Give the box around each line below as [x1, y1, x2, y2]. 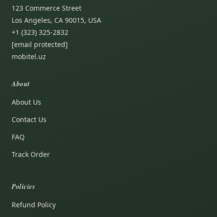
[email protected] [12, 39, 68, 49]
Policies [12, 181, 35, 191]
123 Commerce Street [12, 3, 81, 13]
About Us [12, 97, 41, 107]
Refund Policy [12, 200, 56, 209]
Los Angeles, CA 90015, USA [12, 15, 101, 25]
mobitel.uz [12, 51, 46, 61]
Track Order [12, 149, 50, 159]
